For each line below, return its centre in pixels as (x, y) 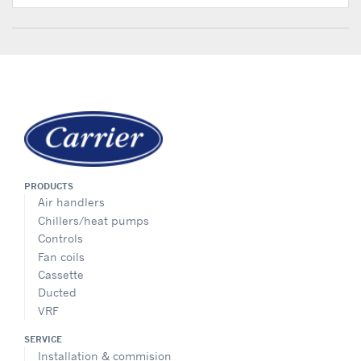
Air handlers (71, 202)
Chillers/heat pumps (93, 220)
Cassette (61, 274)
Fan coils (61, 256)
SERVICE (43, 339)
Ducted (57, 293)
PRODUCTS (49, 186)
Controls (60, 239)
